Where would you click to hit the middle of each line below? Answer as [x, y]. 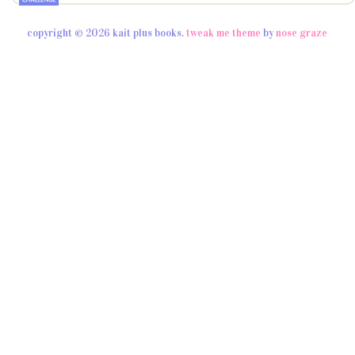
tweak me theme [224, 33]
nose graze [302, 33]
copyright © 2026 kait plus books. [106, 33]
